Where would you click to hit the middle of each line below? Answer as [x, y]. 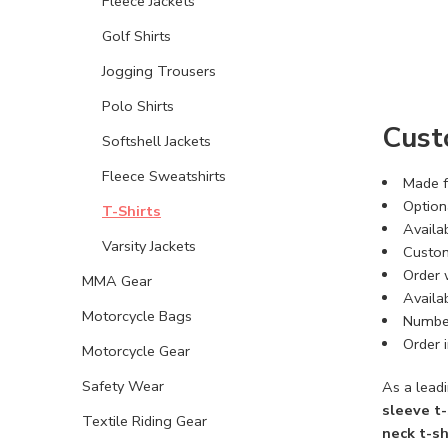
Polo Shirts [138, 105]
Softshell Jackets [156, 140]
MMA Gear [117, 280]
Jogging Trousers [159, 70]
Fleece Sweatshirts [164, 175]
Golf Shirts [136, 35]
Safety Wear [123, 385]
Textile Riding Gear [144, 420]
